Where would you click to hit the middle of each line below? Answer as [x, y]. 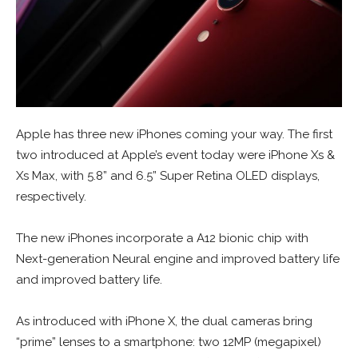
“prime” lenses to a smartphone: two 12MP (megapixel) [169, 342]
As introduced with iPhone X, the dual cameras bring [164, 321]
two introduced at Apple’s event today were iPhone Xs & [175, 155]
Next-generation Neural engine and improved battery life [178, 259]
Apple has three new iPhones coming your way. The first [174, 134]
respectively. [51, 196]
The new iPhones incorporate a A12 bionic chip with [162, 238]
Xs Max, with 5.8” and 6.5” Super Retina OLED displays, [168, 175]
